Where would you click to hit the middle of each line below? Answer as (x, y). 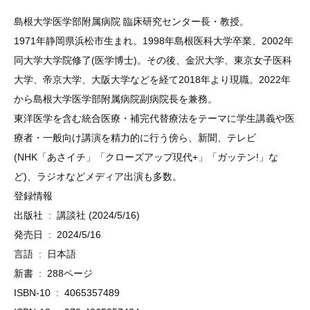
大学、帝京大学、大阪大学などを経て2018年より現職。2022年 (152, 80)
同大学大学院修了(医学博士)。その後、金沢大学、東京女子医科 (153, 61)
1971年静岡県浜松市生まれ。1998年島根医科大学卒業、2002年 (153, 41)
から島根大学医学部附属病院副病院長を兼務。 (115, 99)
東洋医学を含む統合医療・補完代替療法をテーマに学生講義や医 (154, 119)
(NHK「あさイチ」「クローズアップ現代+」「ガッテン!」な (146, 157)
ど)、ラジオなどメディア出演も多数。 (98, 177)
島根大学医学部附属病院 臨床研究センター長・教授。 (131, 22)
